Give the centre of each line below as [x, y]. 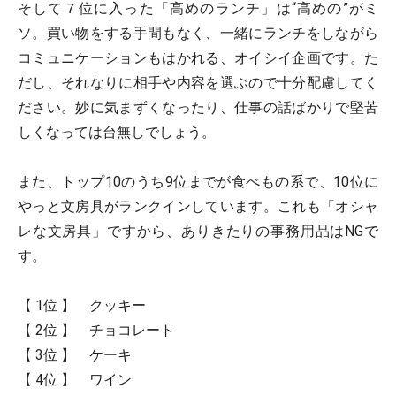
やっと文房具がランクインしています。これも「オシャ [198, 206]
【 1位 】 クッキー [89, 305]
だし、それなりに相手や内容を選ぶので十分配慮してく [198, 83]
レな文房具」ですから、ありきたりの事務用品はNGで [198, 231]
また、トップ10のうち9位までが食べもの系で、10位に [198, 182]
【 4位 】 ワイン [75, 380]
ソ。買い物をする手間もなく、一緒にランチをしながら [198, 33]
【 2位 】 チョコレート [96, 330]
